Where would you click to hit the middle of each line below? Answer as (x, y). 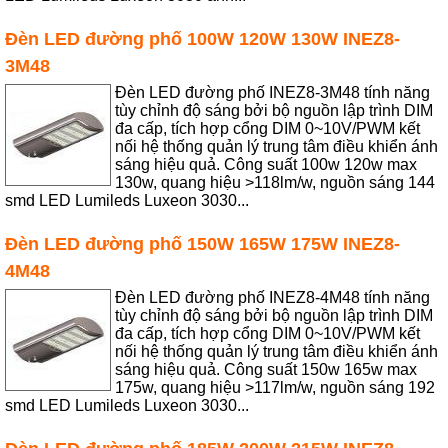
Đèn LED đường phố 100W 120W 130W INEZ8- (203, 38)
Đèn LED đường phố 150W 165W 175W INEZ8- (203, 243)
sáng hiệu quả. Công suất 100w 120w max (266, 164)
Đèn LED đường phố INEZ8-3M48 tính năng (273, 92)
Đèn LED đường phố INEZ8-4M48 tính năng (273, 297)
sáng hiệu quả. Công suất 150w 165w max (266, 369)
